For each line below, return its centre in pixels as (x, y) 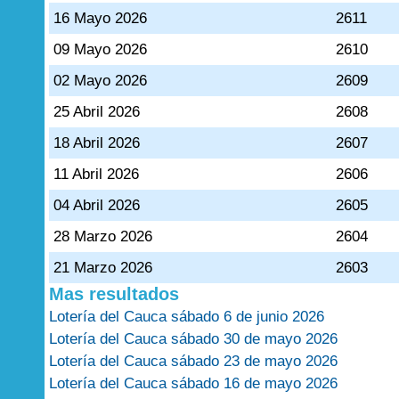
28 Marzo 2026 (103, 236)
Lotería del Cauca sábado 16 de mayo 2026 (193, 383)
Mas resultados (114, 294)
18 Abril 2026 (97, 143)
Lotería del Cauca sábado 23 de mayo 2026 (193, 361)
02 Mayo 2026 (101, 81)
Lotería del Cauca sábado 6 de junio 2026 (187, 317)
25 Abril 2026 (97, 112)
